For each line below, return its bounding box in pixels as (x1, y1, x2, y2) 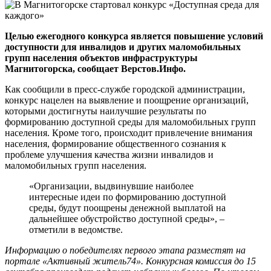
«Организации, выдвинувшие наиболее (29, 180, 194, 191)
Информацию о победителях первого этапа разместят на (5, 244, 246, 255)
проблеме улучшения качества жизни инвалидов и (5, 149, 214, 160)
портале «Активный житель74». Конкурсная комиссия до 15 (5, 255, 256, 266)
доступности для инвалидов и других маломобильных (5, 41, 241, 52)
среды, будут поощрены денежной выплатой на (29, 202, 226, 213)
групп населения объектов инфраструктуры (5, 52, 198, 63)
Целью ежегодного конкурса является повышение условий (5, 30, 263, 41)
